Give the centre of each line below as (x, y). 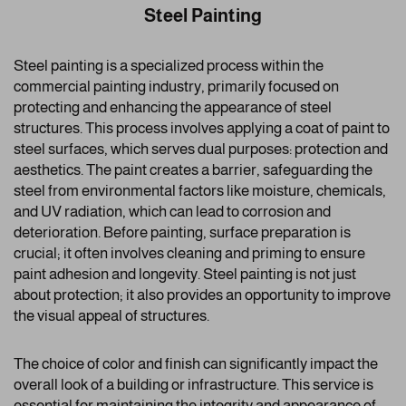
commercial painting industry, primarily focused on (176, 87)
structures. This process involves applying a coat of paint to (202, 129)
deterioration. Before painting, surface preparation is (182, 233)
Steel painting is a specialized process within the (169, 66)
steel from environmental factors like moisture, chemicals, (200, 191)
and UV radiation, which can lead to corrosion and (172, 212)
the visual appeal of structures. (111, 316)
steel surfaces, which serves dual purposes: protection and (201, 150)
